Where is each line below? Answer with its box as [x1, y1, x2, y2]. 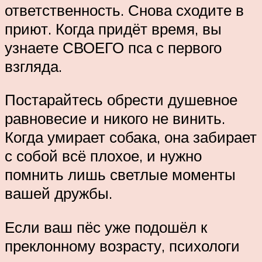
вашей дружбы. [5, 184, 112, 203]
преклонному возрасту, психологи [5, 236, 240, 255]
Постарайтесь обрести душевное [5, 90, 237, 109]
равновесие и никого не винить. [5, 109, 225, 128]
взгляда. [5, 56, 62, 75]
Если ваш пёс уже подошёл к [5, 218, 207, 236]
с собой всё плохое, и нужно [5, 146, 202, 166]
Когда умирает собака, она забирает [5, 127, 257, 147]
